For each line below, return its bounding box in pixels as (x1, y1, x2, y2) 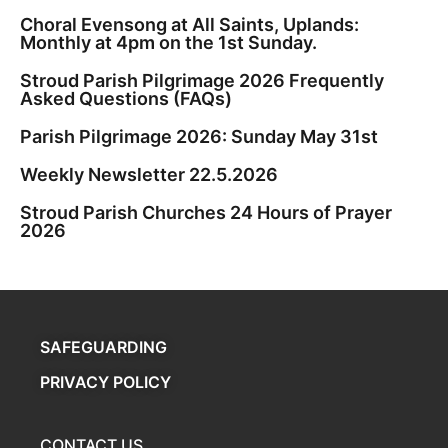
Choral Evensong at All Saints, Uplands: (20, 13, 359, 35)
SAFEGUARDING (40, 336, 167, 357)
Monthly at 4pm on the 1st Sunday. (20, 31, 317, 53)
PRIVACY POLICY (40, 371, 171, 392)
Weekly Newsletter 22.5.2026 (20, 163, 278, 185)
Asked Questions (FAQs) (20, 87, 232, 109)
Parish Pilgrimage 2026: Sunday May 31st (20, 125, 378, 147)
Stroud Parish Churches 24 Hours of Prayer (20, 201, 392, 223)
